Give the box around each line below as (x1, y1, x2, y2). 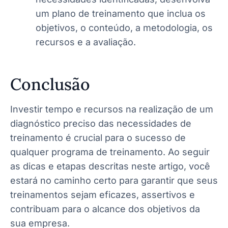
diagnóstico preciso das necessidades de (10, 118, 191, 129)
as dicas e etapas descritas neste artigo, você (10, 160, 210, 172)
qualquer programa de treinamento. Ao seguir (10, 146, 210, 157)
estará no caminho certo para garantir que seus (10, 175, 218, 186)
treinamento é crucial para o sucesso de (10, 132, 186, 143)
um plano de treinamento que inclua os (36, 8, 206, 19)
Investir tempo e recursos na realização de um (10, 103, 213, 115)
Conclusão (10, 73, 90, 95)
